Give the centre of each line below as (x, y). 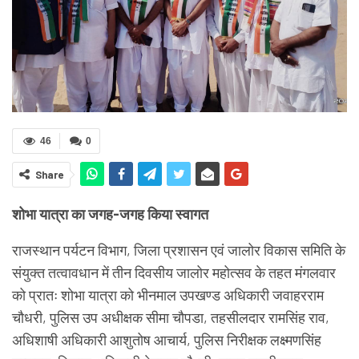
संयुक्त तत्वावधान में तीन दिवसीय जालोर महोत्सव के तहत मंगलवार (174, 273)
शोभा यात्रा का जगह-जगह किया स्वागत (112, 214)
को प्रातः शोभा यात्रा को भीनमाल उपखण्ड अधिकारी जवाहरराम (168, 295)
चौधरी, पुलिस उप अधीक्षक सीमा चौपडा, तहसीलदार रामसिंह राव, (171, 318)
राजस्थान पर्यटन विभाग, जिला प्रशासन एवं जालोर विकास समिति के (179, 250)
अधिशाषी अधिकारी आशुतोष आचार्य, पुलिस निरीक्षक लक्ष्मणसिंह (167, 340)
